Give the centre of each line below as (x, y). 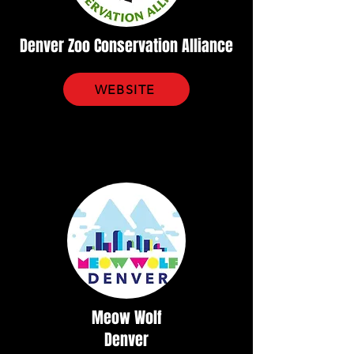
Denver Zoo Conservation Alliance (126, 46)
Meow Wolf (126, 318)
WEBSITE (125, 89)
